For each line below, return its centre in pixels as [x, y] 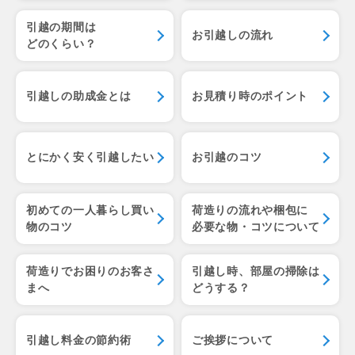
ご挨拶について [233, 340]
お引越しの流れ [233, 35]
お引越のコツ [227, 157]
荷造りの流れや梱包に [250, 210]
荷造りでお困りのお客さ [90, 271]
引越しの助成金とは [79, 96]
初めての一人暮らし [79, 210]
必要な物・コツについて [256, 226]
